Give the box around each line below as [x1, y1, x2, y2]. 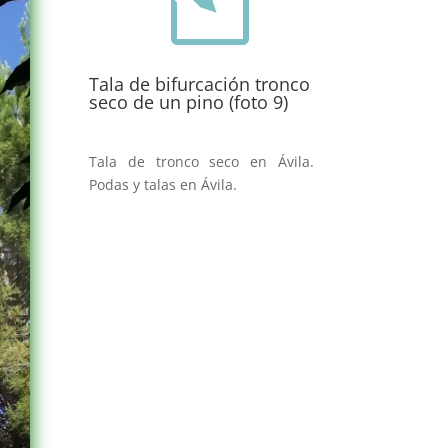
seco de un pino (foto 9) [89, 89, 289, 114]
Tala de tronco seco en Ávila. [89, 152, 314, 172]
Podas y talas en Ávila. [89, 175, 238, 195]
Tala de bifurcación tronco [89, 71, 311, 96]
